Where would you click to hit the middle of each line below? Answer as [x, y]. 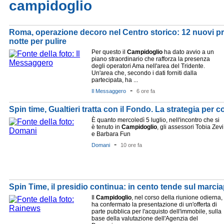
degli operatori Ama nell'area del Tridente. [148, 66]
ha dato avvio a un [188, 52]
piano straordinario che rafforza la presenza [151, 59]
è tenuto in [106, 127]
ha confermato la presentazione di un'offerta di [154, 204]
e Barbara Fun [111, 134]
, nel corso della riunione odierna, [177, 197]
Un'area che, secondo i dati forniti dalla [144, 73]
